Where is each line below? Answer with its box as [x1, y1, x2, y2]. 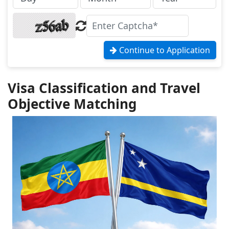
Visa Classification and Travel [8, 79, 200, 97]
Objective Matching [8, 95, 136, 113]
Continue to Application [117, 44, 210, 56]
